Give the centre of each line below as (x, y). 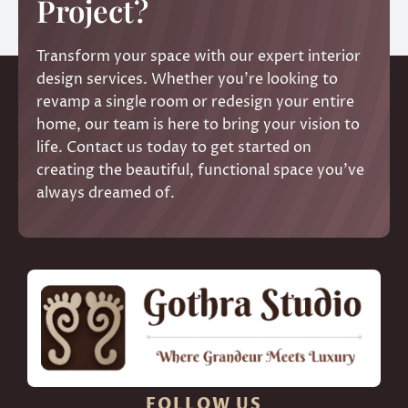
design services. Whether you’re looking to (187, 80)
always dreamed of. (106, 194)
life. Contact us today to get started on (174, 148)
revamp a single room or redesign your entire (195, 102)
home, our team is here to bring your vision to (198, 125)
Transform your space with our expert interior (199, 57)
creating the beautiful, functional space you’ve (200, 171)
